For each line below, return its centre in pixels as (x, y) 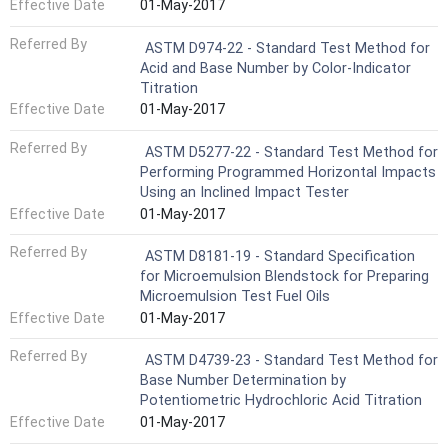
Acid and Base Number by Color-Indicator (275, 68)
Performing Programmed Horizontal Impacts (288, 172)
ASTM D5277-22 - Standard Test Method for (291, 152)
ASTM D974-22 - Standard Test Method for (287, 48)
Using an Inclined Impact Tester (244, 192)
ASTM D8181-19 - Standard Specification (280, 257)
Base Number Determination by (243, 381)
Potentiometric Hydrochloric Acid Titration (281, 401)
